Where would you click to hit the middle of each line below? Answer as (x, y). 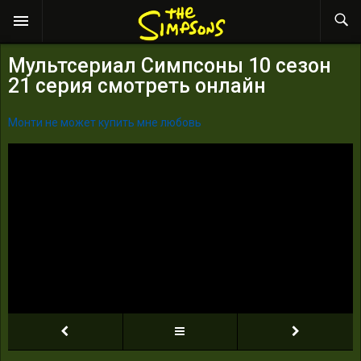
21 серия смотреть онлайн (137, 85)
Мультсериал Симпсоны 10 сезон (170, 65)
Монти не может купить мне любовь (105, 122)
